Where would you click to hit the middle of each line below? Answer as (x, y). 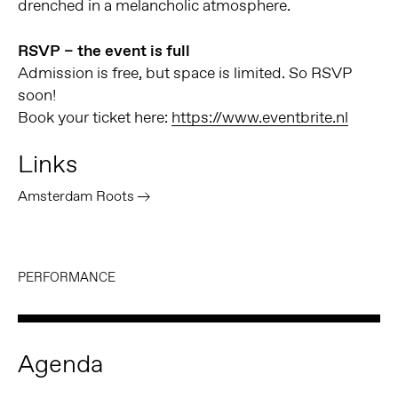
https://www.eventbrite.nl (259, 117)
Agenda (60, 363)
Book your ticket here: (94, 117)
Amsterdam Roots (76, 195)
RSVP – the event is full (103, 50)
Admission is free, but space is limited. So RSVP (184, 72)
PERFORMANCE (66, 277)
